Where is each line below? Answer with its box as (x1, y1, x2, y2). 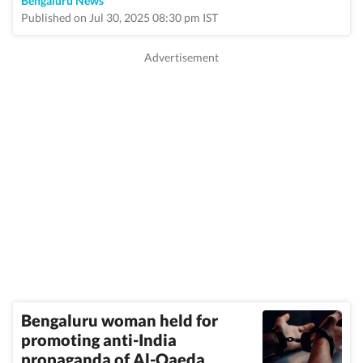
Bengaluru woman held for (21, 310, 218, 330)
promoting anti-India (21, 330, 177, 349)
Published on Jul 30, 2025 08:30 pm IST (21, 11, 218, 24)
